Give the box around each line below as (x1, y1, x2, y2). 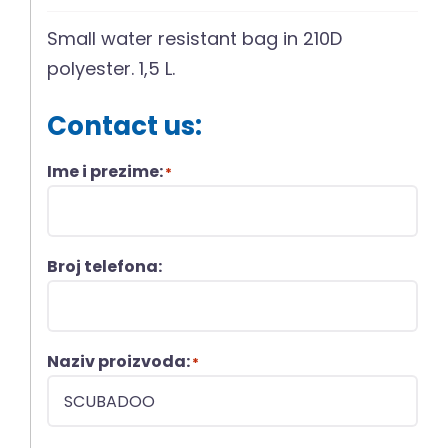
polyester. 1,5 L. (47, 56, 176, 82)
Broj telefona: (47, 255, 163, 279)
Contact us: (47, 108, 203, 145)
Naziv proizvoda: (47, 350, 191, 374)
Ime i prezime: (47, 160, 164, 184)
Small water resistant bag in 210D (47, 26, 343, 52)
